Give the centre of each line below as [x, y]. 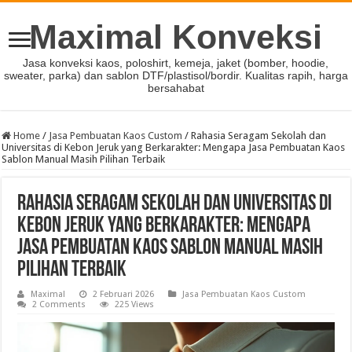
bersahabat [176, 88]
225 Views [135, 304]
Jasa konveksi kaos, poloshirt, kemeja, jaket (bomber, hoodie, [176, 63]
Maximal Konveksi [176, 37]
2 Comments [59, 304]
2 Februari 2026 [124, 294]
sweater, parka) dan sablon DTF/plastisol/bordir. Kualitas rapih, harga [176, 75]
